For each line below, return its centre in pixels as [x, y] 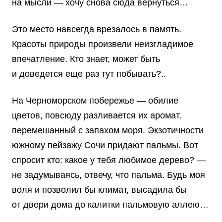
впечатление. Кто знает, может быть [86, 59]
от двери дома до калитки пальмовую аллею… [110, 205]
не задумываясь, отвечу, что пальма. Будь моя [109, 175]
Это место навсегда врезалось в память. [97, 29]
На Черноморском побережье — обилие [95, 101]
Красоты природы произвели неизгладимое [103, 44]
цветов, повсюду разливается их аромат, [97, 116]
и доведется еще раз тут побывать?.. [89, 74]
